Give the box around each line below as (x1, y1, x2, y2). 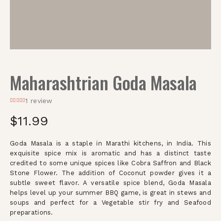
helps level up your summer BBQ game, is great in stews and (10, 189, 211, 196)
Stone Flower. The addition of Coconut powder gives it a (10, 169, 211, 177)
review (28, 97, 53, 105)
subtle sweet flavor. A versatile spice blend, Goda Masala (10, 179, 211, 186)
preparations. (10, 209, 53, 216)
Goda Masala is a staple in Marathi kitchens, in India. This (10, 140, 211, 147)
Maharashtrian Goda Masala (10, 69, 197, 95)
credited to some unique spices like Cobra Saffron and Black (10, 159, 211, 167)
